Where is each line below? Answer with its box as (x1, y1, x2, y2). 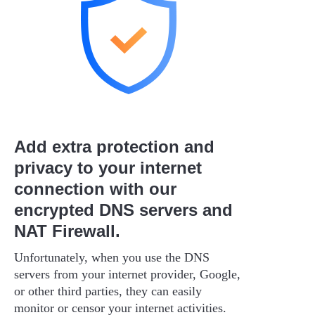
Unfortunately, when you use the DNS (14, 250, 210, 264)
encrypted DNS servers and (14, 200, 233, 219)
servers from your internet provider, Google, (14, 266, 240, 281)
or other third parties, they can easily (14, 283, 202, 298)
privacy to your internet (14, 157, 202, 177)
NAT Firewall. (14, 221, 120, 240)
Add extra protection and (14, 136, 214, 156)
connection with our (14, 179, 176, 198)
